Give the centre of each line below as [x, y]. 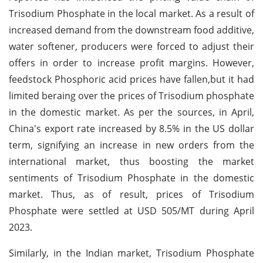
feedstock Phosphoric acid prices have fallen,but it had [131, 79]
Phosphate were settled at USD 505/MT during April [131, 210]
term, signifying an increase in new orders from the [131, 145]
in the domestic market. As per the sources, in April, [131, 112]
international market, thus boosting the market [131, 161]
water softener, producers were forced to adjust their [131, 46]
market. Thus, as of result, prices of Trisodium [131, 194]
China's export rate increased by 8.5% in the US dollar [131, 128]
